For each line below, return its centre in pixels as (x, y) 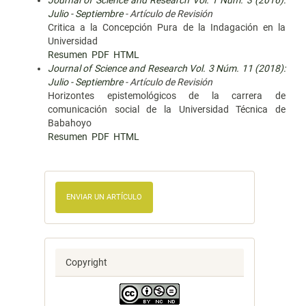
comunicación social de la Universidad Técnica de (167, 109)
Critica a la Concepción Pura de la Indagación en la (167, 27)
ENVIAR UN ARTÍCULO (104, 197)
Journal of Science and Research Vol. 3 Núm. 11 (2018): (167, 68)
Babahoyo (70, 123)
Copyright (86, 262)
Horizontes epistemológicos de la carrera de (167, 96)
